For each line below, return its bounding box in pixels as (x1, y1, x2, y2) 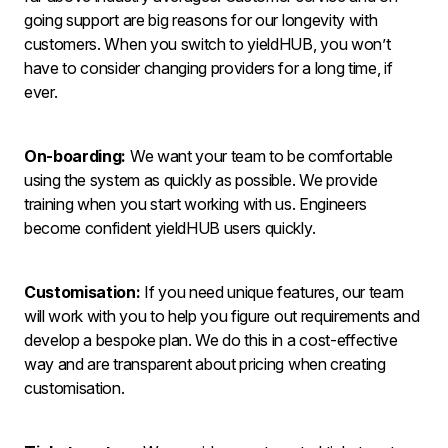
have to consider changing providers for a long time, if (24, 58, 393, 78)
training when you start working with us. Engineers (24, 194, 367, 214)
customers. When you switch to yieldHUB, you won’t (24, 34, 391, 54)
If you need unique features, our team (144, 282, 404, 302)
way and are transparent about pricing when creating (24, 354, 386, 374)
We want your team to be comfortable (126, 146, 393, 166)
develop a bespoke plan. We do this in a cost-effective (24, 330, 398, 350)
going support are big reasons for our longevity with (24, 10, 378, 30)
